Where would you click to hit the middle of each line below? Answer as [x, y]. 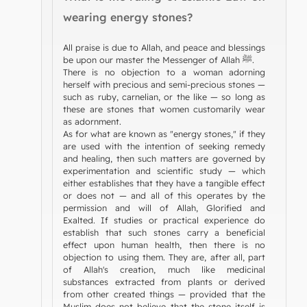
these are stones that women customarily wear [164, 109]
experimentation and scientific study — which [164, 170]
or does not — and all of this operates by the [164, 195]
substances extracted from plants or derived [164, 281]
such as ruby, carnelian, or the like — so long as [164, 96]
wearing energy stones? [128, 17]
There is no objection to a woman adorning [164, 72]
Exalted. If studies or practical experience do [164, 220]
